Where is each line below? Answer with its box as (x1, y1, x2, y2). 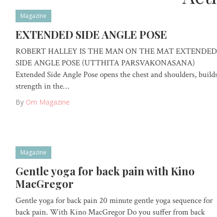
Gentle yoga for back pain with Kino (15, 164, 195, 179)
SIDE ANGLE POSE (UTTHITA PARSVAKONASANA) (15, 57, 195, 68)
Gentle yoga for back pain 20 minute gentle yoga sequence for (15, 195, 213, 206)
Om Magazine (26, 97, 70, 107)
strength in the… (15, 80, 69, 92)
